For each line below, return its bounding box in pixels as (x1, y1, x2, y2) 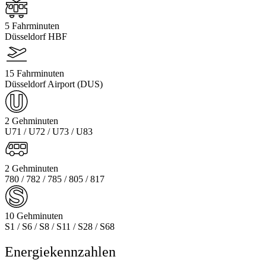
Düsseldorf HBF (5, 31, 67, 42)
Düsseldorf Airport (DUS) (5, 78, 103, 89)
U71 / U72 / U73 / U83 (5, 126, 93, 137)
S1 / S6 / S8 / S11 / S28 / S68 (5, 221, 115, 232)
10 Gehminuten (5, 210, 63, 221)
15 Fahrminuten (5, 68, 64, 78)
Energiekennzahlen (5, 243, 116, 259)
